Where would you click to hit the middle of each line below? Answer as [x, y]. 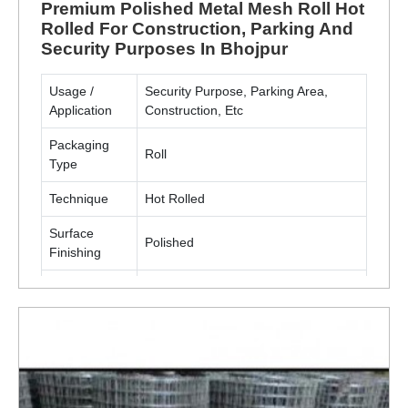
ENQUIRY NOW [119, 338]
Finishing [75, 252]
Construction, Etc [194, 110]
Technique [79, 198]
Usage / [71, 91]
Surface [71, 233]
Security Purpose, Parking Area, [236, 91]
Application [81, 110]
